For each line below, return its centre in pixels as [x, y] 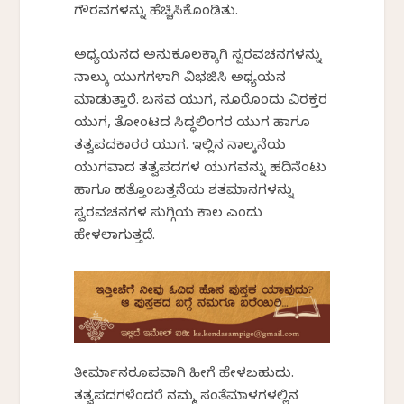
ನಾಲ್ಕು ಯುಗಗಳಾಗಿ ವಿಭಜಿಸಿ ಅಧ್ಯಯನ [180, 79]
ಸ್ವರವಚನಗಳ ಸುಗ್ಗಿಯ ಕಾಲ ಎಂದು [169, 214]
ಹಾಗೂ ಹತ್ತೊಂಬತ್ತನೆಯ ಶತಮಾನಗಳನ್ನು [184, 192]
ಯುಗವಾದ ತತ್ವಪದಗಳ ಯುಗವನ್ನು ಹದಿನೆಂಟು [201, 169]
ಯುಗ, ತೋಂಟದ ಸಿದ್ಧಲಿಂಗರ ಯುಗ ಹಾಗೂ [193, 124]
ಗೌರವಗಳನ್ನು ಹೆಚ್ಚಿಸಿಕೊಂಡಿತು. [156, 12]
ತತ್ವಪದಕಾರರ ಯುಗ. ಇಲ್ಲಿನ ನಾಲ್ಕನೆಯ [180, 147]
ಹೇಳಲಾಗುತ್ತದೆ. [115, 237]
